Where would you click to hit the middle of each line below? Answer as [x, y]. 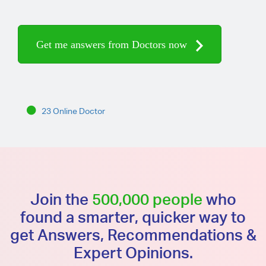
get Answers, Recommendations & [133, 235]
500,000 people [147, 199]
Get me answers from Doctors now [113, 45]
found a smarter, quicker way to [133, 217]
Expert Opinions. [133, 252]
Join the [61, 199]
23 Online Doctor [73, 111]
